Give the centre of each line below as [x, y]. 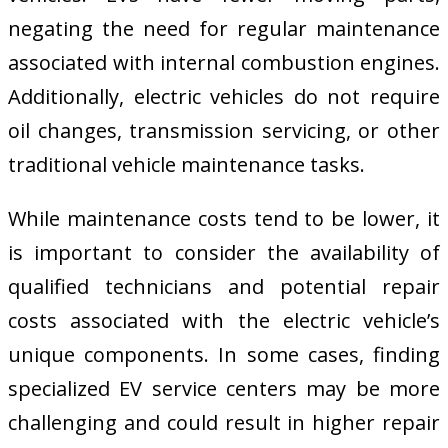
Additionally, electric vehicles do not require [224, 97]
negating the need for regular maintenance [224, 29]
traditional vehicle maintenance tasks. [186, 165]
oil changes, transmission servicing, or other [224, 131]
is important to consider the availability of [224, 253]
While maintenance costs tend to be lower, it [224, 219]
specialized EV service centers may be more [224, 389]
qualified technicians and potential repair [224, 287]
